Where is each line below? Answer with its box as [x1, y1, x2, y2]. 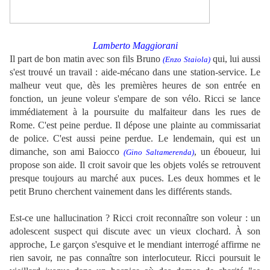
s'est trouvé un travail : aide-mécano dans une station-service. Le [10, 67, 260, 78]
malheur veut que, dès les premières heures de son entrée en [10, 80, 260, 91]
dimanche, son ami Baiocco [10, 146, 124, 157]
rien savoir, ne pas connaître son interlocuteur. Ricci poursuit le [10, 253, 260, 263]
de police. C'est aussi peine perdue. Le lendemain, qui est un [10, 133, 260, 144]
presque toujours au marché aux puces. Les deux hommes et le [10, 173, 260, 184]
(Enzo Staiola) [163, 55, 210, 64]
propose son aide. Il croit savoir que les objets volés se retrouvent [10, 160, 260, 171]
